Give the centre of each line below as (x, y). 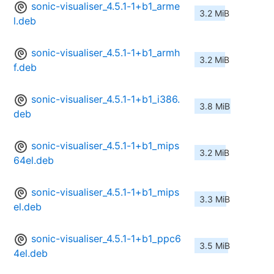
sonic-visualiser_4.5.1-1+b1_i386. (106, 99)
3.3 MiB (215, 199)
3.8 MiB (215, 106)
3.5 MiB (215, 246)
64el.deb (34, 161)
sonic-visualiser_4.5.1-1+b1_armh (106, 53)
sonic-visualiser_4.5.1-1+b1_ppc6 (106, 239)
